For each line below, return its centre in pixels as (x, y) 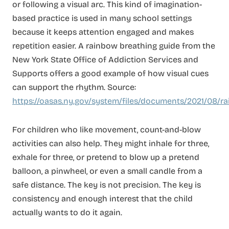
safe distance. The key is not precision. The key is (107, 185)
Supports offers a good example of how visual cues (110, 74)
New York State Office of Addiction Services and (105, 60)
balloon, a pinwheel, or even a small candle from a (107, 171)
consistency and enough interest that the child (102, 199)
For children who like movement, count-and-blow (107, 130)
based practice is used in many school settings (102, 18)
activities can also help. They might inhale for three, (111, 144)
